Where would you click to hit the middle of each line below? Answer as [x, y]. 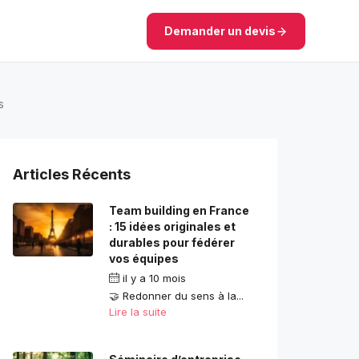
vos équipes [144, 259]
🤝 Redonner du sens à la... [176, 296]
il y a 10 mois [153, 278]
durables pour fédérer [172, 243]
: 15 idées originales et [172, 227]
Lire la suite [138, 312]
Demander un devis [220, 31]
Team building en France [179, 211]
